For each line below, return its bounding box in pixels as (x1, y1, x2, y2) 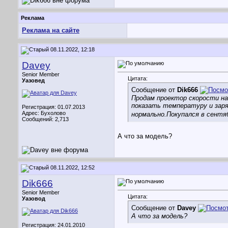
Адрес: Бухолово (22, 110, 66, 116)
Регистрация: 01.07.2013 (22, 104, 85, 110)
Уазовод (22, 195, 45, 202)
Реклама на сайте (22, 26, 79, 34)
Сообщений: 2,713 (22, 116, 69, 122)
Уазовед (22, 77, 45, 83)
